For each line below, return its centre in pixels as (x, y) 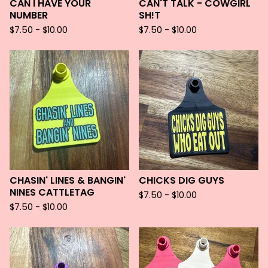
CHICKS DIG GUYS (182, 180)
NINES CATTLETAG (52, 192)
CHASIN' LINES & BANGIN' (68, 180)
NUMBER (29, 15)
